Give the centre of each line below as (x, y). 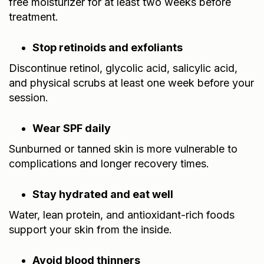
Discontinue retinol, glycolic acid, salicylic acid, (123, 68)
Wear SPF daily (72, 128)
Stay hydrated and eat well (103, 194)
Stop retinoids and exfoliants (108, 47)
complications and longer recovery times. (109, 163)
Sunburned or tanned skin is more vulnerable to (123, 148)
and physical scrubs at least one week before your (131, 82)
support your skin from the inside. (90, 229)
